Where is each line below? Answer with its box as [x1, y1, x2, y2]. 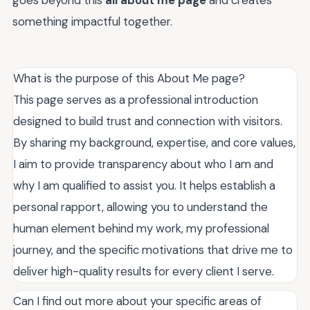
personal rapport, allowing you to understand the [13, 199, 268, 215]
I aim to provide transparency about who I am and [13, 156, 273, 172]
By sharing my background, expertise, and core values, [13, 135, 295, 150]
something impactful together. [12, 14, 172, 29]
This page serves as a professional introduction [13, 92, 258, 107]
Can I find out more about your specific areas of [13, 293, 262, 309]
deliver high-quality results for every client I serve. [13, 264, 274, 279]
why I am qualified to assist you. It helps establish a [13, 178, 275, 193]
